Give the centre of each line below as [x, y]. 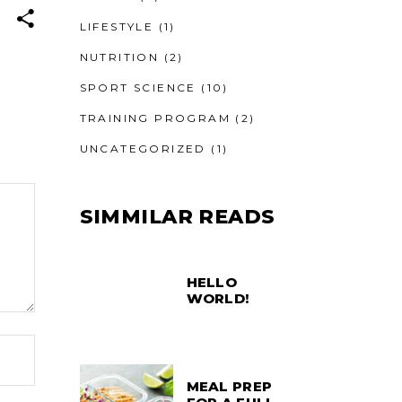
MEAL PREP [229, 386]
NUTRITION [119, 57]
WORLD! [218, 298]
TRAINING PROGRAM [155, 118]
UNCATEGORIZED [143, 148]
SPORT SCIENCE [138, 87]
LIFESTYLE [117, 26]
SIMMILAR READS [177, 216]
